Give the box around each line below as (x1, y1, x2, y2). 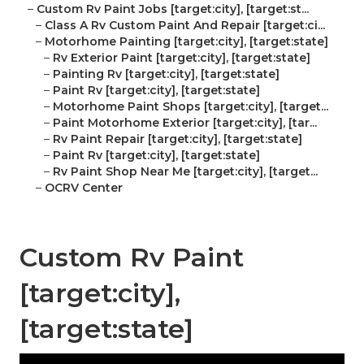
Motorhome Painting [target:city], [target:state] (45, 34, 328, 50)
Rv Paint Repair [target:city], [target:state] (53, 132, 302, 147)
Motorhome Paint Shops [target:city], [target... (53, 99, 328, 115)
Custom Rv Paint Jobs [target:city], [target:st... (37, 2, 309, 17)
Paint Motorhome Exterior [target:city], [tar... (53, 115, 317, 131)
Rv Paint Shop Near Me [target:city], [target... (53, 164, 318, 180)
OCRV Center (45, 180, 123, 196)
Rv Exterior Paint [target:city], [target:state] (53, 50, 310, 66)
